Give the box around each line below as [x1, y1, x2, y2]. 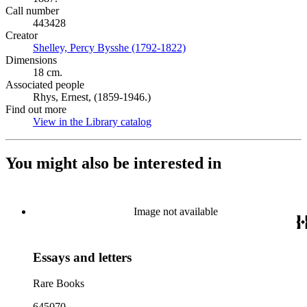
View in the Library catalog [33, 116, 151, 127]
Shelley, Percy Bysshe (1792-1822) [33, 42, 186, 53]
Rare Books [33, 278, 84, 290]
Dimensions [5, 54, 57, 66]
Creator [5, 29, 38, 41]
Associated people [5, 79, 84, 90]
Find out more [5, 103, 66, 115]
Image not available [133, 205, 218, 217]
